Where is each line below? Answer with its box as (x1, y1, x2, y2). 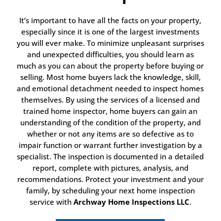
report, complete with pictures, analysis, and (32, 163, 188, 173)
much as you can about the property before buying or (17, 61, 204, 71)
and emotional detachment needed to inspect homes (17, 83, 204, 94)
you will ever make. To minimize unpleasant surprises (16, 38, 204, 48)
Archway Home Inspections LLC (73, 197, 189, 207)
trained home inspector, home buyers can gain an (23, 106, 198, 116)
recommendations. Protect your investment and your (17, 174, 204, 184)
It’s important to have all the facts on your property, (19, 15, 202, 26)
